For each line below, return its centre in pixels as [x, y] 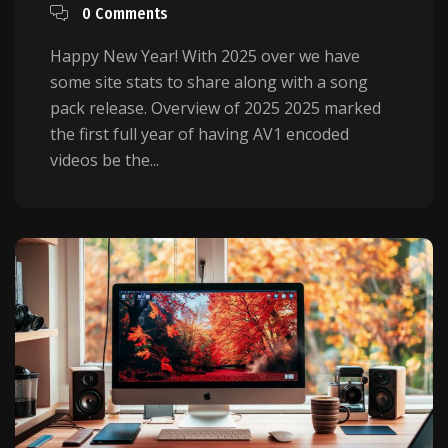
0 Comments [125, 14]
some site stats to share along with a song [209, 82]
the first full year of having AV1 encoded [199, 134]
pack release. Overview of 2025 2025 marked [215, 108]
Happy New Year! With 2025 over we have [205, 56]
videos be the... [104, 160]
